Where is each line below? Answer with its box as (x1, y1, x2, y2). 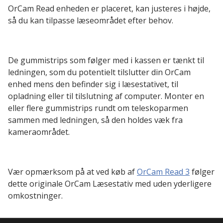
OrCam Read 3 (137, 166, 190, 178)
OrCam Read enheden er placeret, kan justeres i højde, (8, 3, 211, 14)
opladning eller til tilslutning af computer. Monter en (8, 91, 204, 102)
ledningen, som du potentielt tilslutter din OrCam (8, 67, 191, 78)
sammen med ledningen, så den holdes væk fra (8, 114, 183, 126)
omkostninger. (8, 190, 63, 202)
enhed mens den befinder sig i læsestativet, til (8, 79, 178, 90)
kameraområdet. (8, 126, 70, 138)
